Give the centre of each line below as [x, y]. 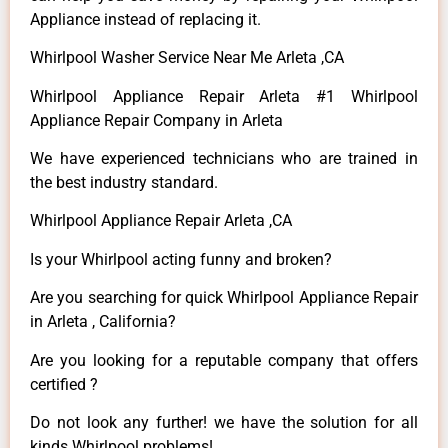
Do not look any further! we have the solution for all [224, 422]
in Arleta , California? [103, 322]
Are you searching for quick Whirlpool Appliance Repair [224, 298]
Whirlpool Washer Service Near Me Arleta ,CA [187, 58]
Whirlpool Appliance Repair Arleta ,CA [161, 221]
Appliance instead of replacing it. [145, 19]
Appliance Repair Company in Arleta [156, 120]
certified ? [64, 384]
